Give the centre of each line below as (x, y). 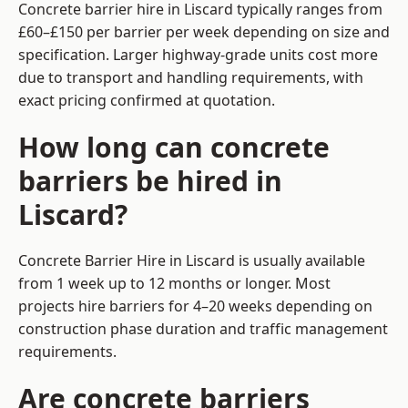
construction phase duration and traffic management (203, 329)
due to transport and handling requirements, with (191, 78)
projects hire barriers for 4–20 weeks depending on (195, 306)
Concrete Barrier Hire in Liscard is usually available (192, 261)
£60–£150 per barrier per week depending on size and (204, 32)
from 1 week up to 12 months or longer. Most (174, 284)
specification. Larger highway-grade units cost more (198, 55)
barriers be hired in (150, 181)
